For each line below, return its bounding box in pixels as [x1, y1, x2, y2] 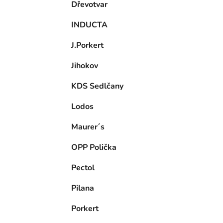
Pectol [71, 162, 95, 174]
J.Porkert [71, 40, 104, 51]
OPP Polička [71, 142, 116, 153]
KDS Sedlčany [71, 81, 123, 92]
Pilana [71, 183, 94, 194]
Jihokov [71, 60, 98, 72]
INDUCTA [71, 19, 108, 31]
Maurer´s [71, 121, 105, 133]
